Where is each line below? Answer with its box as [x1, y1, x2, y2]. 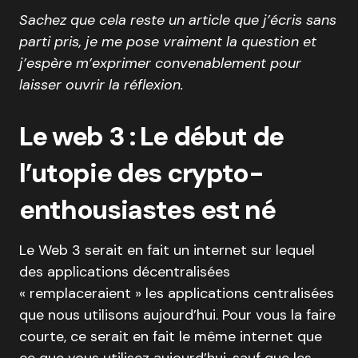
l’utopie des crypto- [19, 156, 264, 190]
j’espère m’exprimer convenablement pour [19, 54, 301, 73]
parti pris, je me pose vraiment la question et [19, 32, 316, 51]
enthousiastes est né [19, 193, 276, 227]
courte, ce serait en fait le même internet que [19, 327, 322, 346]
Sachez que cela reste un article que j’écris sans [19, 10, 336, 30]
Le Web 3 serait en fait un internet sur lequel [19, 241, 315, 260]
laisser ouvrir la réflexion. [19, 75, 184, 94]
